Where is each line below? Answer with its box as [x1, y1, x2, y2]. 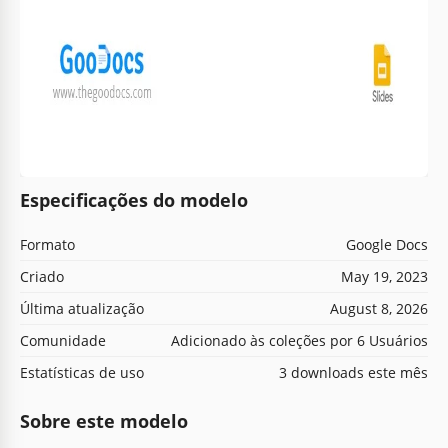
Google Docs [346, 234, 428, 254]
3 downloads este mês [279, 362, 428, 382]
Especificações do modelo [20, 187, 248, 212]
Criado [20, 266, 64, 286]
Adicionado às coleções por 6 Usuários [171, 330, 428, 350]
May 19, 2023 [341, 266, 428, 286]
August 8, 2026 [330, 298, 428, 318]
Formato [20, 234, 75, 254]
